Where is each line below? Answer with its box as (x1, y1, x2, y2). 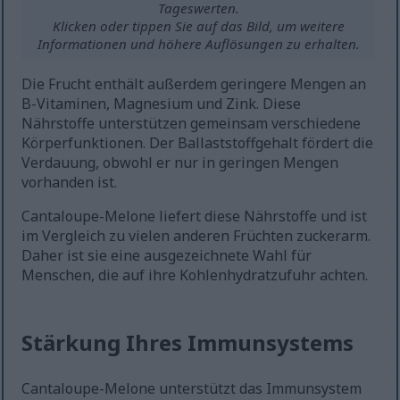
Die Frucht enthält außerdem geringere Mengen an (21, 74, 367, 95)
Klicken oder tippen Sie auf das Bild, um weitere (52, 17, 345, 36)
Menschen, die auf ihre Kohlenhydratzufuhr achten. (21, 265, 369, 286)
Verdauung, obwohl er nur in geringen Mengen (21, 153, 339, 173)
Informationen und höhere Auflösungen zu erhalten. (37, 35, 360, 54)
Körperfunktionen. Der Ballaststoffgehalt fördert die (21, 133, 374, 154)
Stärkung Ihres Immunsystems (21, 328, 354, 358)
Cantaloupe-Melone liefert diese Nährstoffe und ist (21, 206, 368, 227)
